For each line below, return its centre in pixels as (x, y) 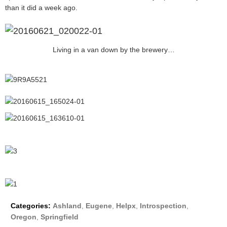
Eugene (99, 205)
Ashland (67, 205)
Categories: (31, 205)
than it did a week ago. (41, 8)
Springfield (60, 217)
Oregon (24, 217)
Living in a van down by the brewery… (113, 49)
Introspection (163, 205)
